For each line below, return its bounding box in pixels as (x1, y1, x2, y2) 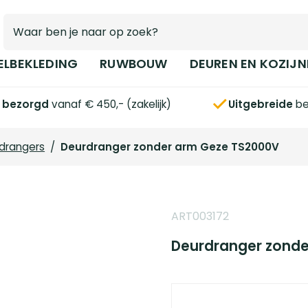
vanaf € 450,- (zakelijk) (49, 96, 172, 111)
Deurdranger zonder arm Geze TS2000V (60, 140, 280, 155)
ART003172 (170, 208, 229, 224)
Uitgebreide (228, 96, 296, 111)
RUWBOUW (100, 55, 168, 72)
